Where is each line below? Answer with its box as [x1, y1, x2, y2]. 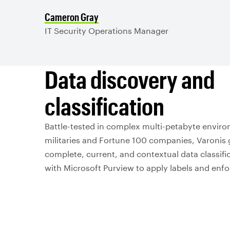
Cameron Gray [45, 10, 99, 23]
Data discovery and [45, 64, 215, 93]
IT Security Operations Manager [45, 25, 168, 35]
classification [45, 91, 164, 120]
